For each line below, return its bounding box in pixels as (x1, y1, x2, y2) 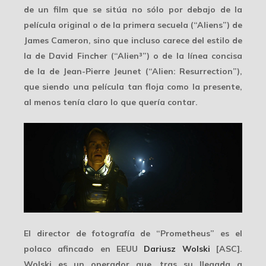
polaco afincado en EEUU (24, 243, 144, 254)
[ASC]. (210, 243, 243, 254)
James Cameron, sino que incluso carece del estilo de (24, 34, 242, 46)
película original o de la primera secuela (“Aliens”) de (24, 19, 242, 30)
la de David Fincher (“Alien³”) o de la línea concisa (24, 50, 242, 61)
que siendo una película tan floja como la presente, (24, 81, 242, 92)
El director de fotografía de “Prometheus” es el (24, 227, 242, 239)
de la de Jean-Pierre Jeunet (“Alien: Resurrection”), (24, 65, 242, 77)
